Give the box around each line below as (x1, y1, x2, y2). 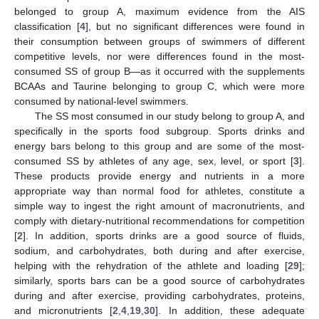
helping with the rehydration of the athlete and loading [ (14, 259, 288, 271)
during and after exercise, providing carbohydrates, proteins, (14, 289, 305, 301)
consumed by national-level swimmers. (14, 95, 189, 107)
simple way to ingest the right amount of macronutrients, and (14, 199, 305, 211)
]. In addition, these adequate (155, 304, 305, 316)
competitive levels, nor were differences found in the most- (14, 50, 305, 62)
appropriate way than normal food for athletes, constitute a (14, 184, 305, 197)
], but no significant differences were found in (85, 20, 305, 32)
